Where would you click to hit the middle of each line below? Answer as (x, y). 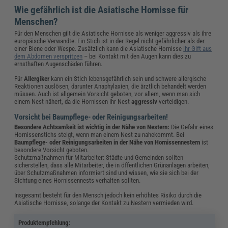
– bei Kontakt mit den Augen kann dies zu (137, 56)
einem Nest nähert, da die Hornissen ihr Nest (73, 102)
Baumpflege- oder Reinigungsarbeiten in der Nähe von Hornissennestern (107, 142)
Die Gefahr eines (192, 127)
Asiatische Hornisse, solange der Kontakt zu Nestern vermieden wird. (104, 203)
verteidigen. (173, 102)
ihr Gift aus (198, 49)
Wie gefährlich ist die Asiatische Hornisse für (102, 10)
